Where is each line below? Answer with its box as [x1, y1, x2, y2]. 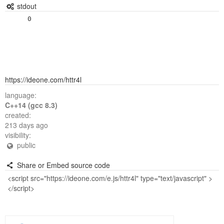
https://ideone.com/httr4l [5, 74, 81, 84]
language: [5, 90, 36, 100]
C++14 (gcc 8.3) [5, 100, 57, 110]
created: [5, 110, 31, 120]
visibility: [5, 130, 31, 140]
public [14, 140, 35, 150]
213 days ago [5, 120, 48, 130]
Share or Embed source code [14, 160, 110, 170]
